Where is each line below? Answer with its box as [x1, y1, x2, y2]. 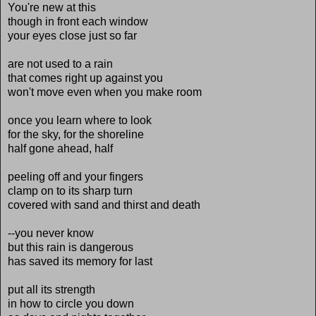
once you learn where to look [8, 114, 152, 126]
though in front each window [8, 15, 148, 28]
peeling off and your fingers [8, 170, 143, 183]
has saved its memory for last [8, 255, 152, 267]
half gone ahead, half [8, 142, 113, 154]
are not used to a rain [8, 57, 113, 70]
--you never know [8, 226, 94, 239]
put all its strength [8, 283, 95, 296]
